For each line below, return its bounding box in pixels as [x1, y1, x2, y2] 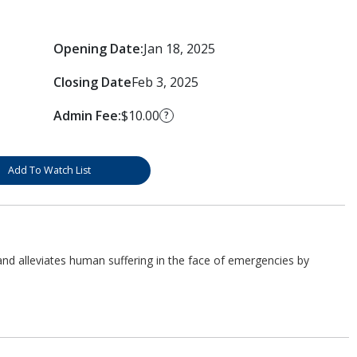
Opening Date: [53, 39, 143, 57]
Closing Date [53, 73, 131, 91]
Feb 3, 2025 [131, 73, 198, 91]
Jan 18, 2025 [143, 39, 215, 57]
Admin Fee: [53, 106, 121, 124]
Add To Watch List [7, 163, 91, 177]
